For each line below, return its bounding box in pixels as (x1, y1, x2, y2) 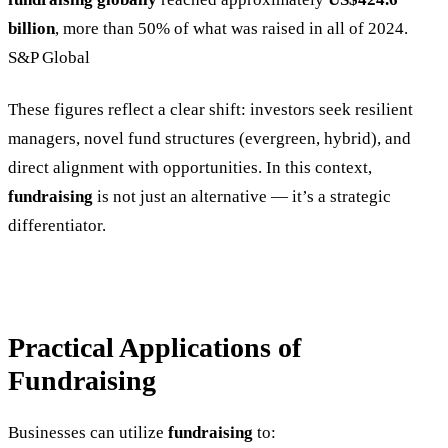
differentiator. (8, 215, 106, 235)
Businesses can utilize (8, 423, 168, 443)
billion (8, 19, 55, 39)
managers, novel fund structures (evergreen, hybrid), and (8, 128, 411, 148)
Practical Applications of (8, 332, 301, 364)
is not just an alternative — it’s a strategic (93, 186, 391, 206)
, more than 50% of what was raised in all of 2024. (55, 19, 408, 39)
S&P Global (8, 48, 90, 68)
